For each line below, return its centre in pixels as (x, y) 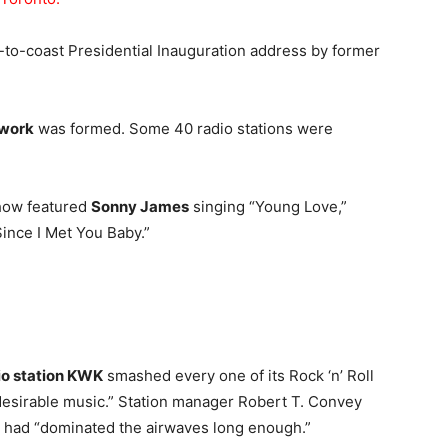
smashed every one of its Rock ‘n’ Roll (238, 375)
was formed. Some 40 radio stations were (183, 128)
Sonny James (140, 206)
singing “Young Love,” (268, 206)
